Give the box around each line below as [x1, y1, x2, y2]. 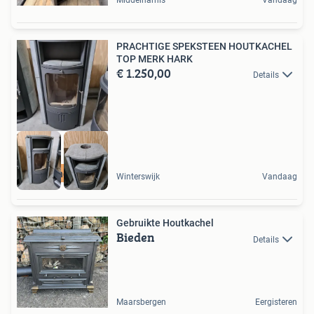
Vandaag [262, 172, 297, 182]
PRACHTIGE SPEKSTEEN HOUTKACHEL [116, 40, 292, 52]
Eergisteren [255, 297, 297, 308]
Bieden [116, 228, 155, 247]
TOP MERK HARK [116, 53, 193, 64]
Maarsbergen [116, 297, 166, 308]
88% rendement [27, 168, 97, 180]
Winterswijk [116, 172, 160, 182]
